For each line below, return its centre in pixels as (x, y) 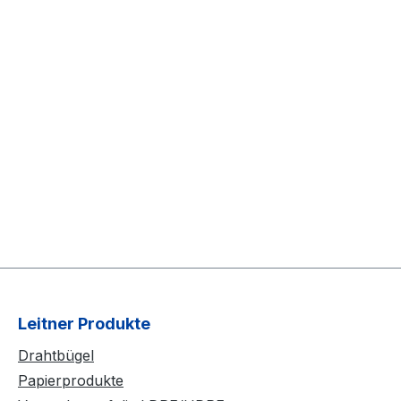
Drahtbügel (56, 356)
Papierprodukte (71, 381)
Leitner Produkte (84, 324)
